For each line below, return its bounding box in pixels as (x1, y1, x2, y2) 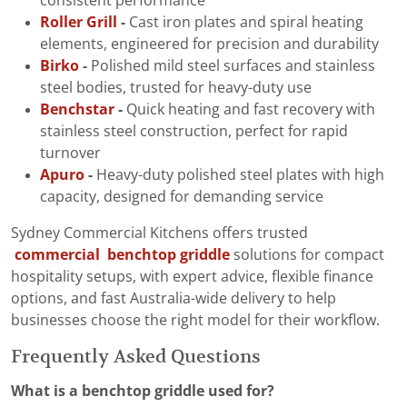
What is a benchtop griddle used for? (11, 383, 274, 400)
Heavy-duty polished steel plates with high (93, 167, 384, 184)
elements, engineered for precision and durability (40, 36, 379, 53)
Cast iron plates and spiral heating (125, 15, 363, 31)
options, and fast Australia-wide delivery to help (11, 291, 336, 307)
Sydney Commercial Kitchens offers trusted (11, 225, 308, 242)
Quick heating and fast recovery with (123, 102, 375, 118)
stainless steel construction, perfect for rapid (40, 124, 348, 140)
